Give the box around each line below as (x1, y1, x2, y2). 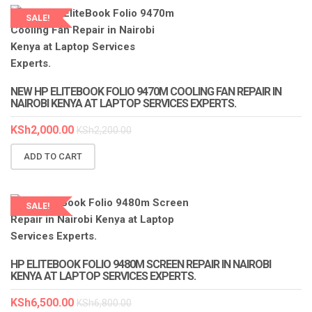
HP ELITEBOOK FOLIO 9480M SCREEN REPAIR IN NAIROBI (10, 257, 271, 271)
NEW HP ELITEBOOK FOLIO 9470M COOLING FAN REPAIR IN (10, 85, 281, 99)
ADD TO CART (24, 150, 82, 162)
